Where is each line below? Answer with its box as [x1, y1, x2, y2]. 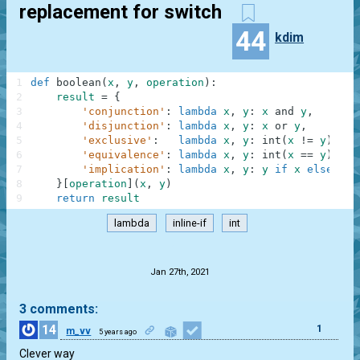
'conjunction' [82, 105, 166, 118]
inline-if [172, 216, 207, 229]
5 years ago [99, 327, 137, 336]
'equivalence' [82, 149, 166, 162]
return [56, 192, 95, 205]
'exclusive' [82, 134, 153, 147]
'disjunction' [82, 120, 166, 133]
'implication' [82, 163, 166, 176]
